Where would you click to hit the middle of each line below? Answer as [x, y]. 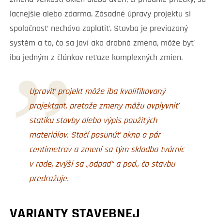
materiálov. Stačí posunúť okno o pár [95, 135]
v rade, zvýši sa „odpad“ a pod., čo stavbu [102, 164]
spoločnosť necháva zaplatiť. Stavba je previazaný [99, 29]
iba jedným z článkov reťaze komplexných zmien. [96, 58]
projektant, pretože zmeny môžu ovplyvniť [104, 106]
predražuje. [49, 179]
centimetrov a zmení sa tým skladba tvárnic [107, 150]
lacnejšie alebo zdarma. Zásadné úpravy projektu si [100, 14]
